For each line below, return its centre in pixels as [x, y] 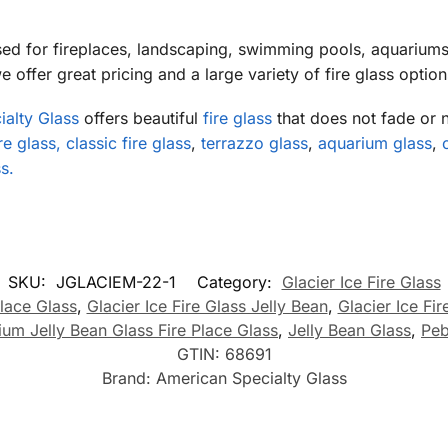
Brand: [128, 378]
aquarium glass [374, 143]
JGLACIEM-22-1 [115, 282]
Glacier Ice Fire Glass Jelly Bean [207, 306]
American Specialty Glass [251, 378]
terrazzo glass [254, 143]
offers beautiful [140, 118]
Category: [236, 282]
